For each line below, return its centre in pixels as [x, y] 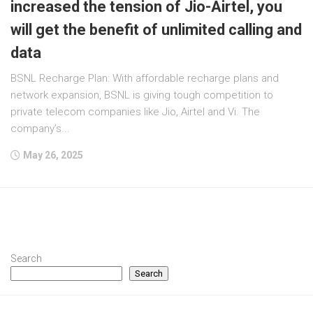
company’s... [40, 129]
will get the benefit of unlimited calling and [156, 30]
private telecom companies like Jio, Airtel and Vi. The [135, 112]
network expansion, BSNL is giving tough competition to [142, 95]
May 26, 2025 [53, 155]
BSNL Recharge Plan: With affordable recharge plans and [145, 78]
